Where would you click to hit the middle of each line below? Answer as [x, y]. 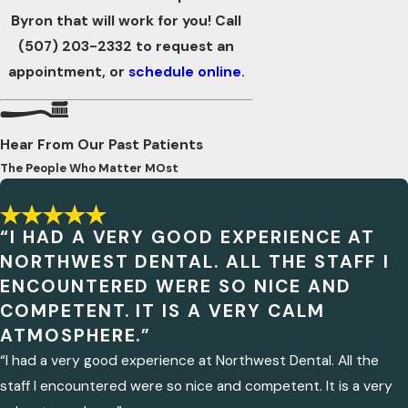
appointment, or [68, 71]
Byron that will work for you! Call [127, 20]
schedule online [184, 71]
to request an [184, 46]
